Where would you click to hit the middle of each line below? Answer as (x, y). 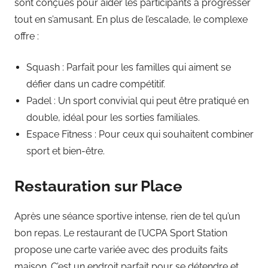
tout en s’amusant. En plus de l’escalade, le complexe (131, 19)
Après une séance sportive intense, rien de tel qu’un (127, 217)
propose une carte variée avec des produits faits (121, 250)
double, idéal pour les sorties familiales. (113, 117)
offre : (27, 36)
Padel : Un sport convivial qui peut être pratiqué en (138, 100)
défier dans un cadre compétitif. (96, 84)
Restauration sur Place (98, 186)
